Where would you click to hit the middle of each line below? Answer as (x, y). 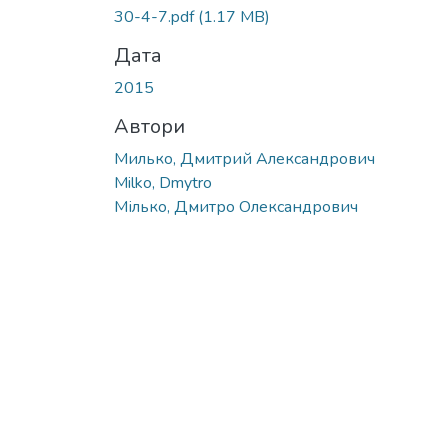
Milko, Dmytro (163, 182)
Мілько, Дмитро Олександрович (236, 206)
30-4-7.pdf (156, 16)
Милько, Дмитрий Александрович (244, 158)
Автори (149, 126)
